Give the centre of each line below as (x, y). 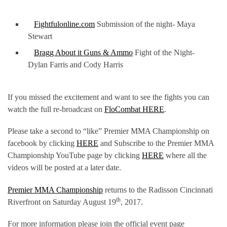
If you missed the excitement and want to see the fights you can (108, 97)
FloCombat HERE (134, 109)
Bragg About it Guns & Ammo (83, 53)
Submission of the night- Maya (145, 24)
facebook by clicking (42, 143)
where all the (185, 156)
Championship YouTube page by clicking (75, 156)
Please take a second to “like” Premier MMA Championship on (108, 131)
